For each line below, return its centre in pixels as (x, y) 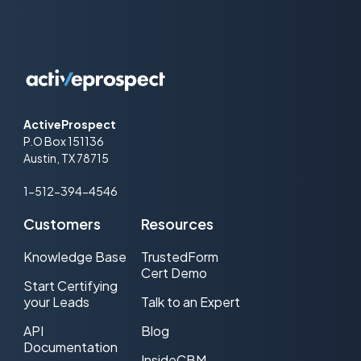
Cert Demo (174, 273)
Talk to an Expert (190, 302)
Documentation (71, 347)
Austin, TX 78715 (66, 158)
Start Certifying (71, 286)
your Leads (56, 302)
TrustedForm (179, 257)
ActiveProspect (70, 124)
